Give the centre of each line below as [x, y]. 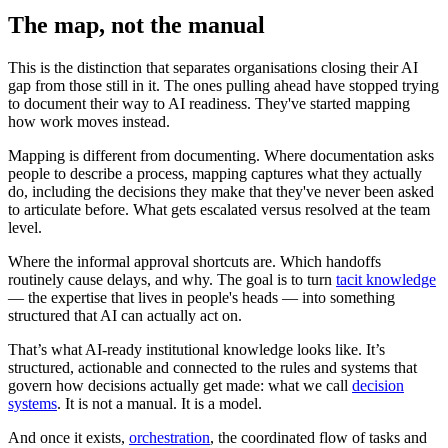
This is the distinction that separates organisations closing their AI [213, 68]
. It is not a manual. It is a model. [159, 404]
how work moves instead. [89, 122]
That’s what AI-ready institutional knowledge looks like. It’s [196, 350]
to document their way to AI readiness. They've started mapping [209, 104]
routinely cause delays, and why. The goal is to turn [172, 280]
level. [25, 228]
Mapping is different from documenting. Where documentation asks [221, 156]
